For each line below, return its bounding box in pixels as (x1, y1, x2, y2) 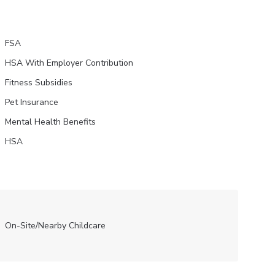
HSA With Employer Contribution (4, 57, 133, 69)
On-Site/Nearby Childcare (4, 220, 106, 231)
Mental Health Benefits (4, 116, 96, 128)
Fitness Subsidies (4, 77, 72, 88)
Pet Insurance (4, 96, 58, 108)
